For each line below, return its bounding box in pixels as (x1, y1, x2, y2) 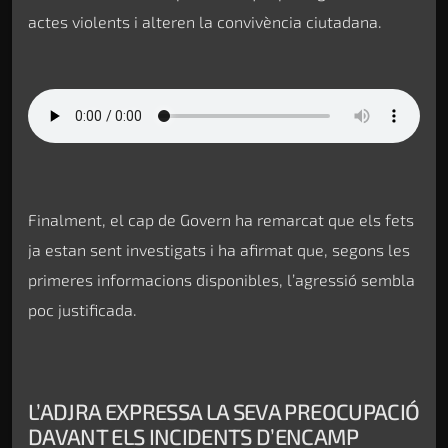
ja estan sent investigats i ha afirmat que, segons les (28, 239, 410, 259)
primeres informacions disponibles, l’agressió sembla (28, 269, 415, 289)
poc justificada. (28, 299, 137, 319)
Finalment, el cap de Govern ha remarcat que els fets (28, 209, 414, 229)
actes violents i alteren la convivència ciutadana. (28, 11, 382, 31)
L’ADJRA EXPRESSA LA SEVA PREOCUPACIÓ (28, 398, 420, 425)
